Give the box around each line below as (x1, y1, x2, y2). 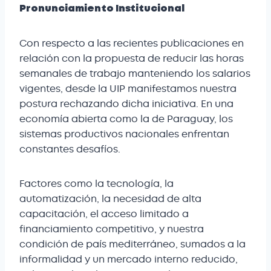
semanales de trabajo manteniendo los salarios (19, 67, 250, 80)
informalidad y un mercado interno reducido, (19, 253, 238, 266)
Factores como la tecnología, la (19, 177, 174, 191)
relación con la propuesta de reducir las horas (19, 52, 244, 65)
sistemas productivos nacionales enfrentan (19, 128, 229, 141)
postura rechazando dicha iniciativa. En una (19, 97, 233, 111)
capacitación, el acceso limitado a (19, 207, 189, 221)
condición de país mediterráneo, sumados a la (19, 238, 246, 251)
